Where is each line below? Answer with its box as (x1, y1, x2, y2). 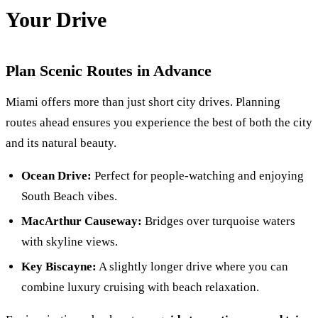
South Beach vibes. (21, 190, 118, 204)
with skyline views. (21, 235, 119, 249)
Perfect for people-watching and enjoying (92, 169, 305, 183)
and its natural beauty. (6, 136, 116, 150)
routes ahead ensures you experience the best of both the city (6, 115, 312, 129)
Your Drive (6, 7, 106, 32)
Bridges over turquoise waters (142, 214, 296, 229)
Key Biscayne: (21, 259, 97, 273)
